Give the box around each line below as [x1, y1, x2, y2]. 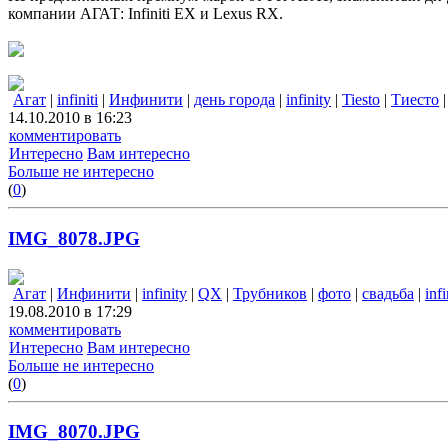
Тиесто [391, 91, 439, 109]
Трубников [233, 284, 307, 302]
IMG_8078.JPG [8, 227, 140, 249]
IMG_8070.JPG [8, 421, 140, 443]
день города [194, 91, 275, 109]
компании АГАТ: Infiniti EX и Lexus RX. [8, 5, 283, 23]
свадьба [362, 284, 414, 302]
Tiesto [342, 91, 380, 109]
